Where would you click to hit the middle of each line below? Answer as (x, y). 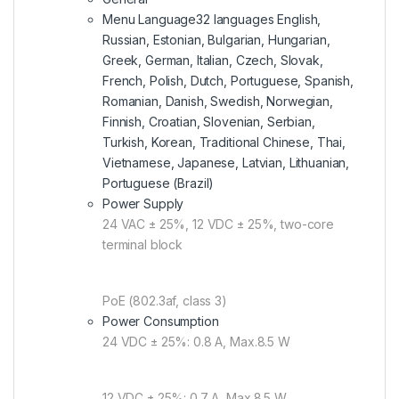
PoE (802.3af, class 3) (165, 300)
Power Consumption (161, 321)
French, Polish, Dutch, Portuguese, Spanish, (228, 80)
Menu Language (150, 19)
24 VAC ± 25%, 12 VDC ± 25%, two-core (218, 224)
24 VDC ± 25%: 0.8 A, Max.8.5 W (196, 341)
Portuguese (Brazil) (159, 183)
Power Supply (143, 203)
